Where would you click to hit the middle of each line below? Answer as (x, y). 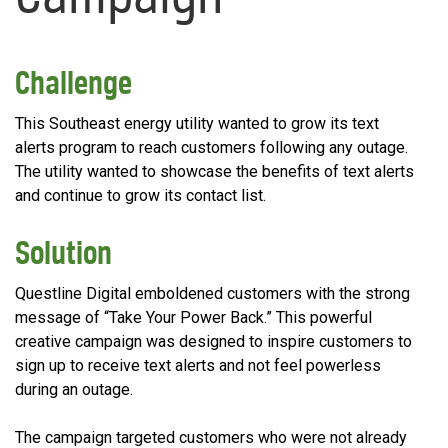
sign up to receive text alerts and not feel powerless (198, 366)
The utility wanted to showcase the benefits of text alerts (214, 172)
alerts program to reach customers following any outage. (211, 148)
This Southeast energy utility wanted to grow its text (197, 124)
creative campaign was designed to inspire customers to (213, 342)
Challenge (73, 83)
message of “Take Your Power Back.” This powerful (193, 318)
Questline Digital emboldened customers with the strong (212, 294)
